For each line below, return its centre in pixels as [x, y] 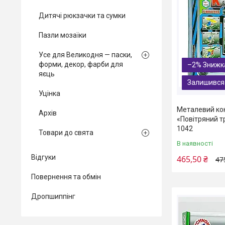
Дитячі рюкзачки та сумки [82, 16]
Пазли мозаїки [63, 35]
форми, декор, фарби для [81, 64]
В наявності [195, 144]
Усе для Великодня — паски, [85, 55]
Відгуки [43, 157]
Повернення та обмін [66, 177]
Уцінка [49, 93]
